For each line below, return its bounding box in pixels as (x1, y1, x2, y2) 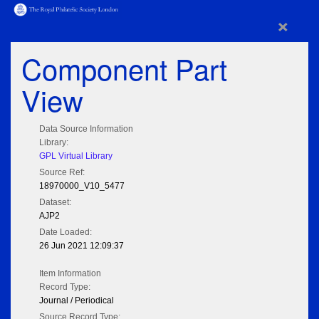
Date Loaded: (39, 227, 92, 238)
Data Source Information (39, 124, 133, 135)
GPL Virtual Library (39, 151, 113, 162)
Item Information (39, 268, 101, 279)
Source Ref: (39, 167, 85, 178)
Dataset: (39, 197, 71, 208)
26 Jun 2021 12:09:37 (39, 241, 124, 251)
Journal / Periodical (39, 296, 114, 306)
